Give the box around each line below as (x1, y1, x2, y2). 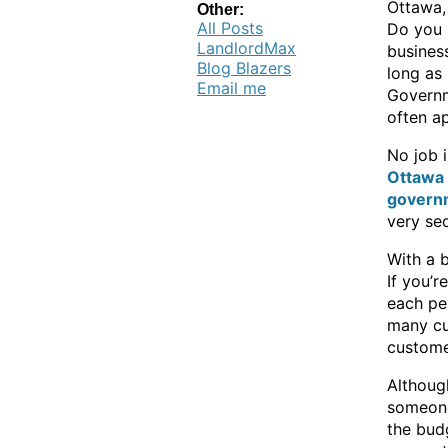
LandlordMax (197, 38, 296, 58)
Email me (197, 78, 266, 98)
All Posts (197, 18, 263, 38)
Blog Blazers (197, 58, 291, 78)
